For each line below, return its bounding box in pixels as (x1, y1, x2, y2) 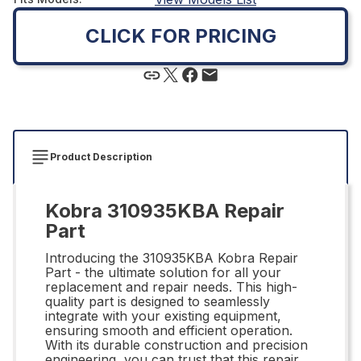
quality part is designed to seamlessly (45, 293, 270, 309)
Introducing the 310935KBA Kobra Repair (45, 249, 298, 266)
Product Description (50, 150, 152, 163)
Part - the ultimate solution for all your (45, 263, 281, 280)
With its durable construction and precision (45, 336, 308, 353)
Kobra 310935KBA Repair (45, 198, 284, 222)
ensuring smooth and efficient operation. (45, 322, 293, 338)
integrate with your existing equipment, (45, 307, 281, 324)
